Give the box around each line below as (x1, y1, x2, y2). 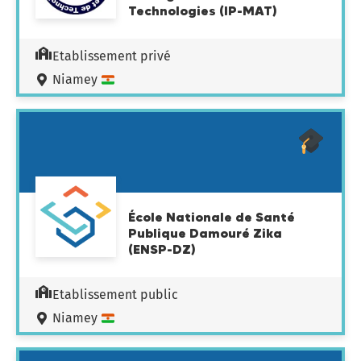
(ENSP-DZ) (128, 241, 196, 257)
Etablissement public (52, 287, 178, 302)
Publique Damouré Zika (128, 225, 282, 241)
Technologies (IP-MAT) (128, 2, 277, 19)
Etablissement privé (52, 48, 171, 64)
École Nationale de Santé (128, 209, 295, 225)
